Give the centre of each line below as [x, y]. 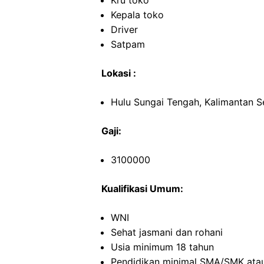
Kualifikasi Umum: [142, 189]
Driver [124, 29]
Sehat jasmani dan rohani [167, 232]
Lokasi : [119, 73]
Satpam [128, 44]
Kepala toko [137, 15]
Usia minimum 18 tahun [162, 247]
